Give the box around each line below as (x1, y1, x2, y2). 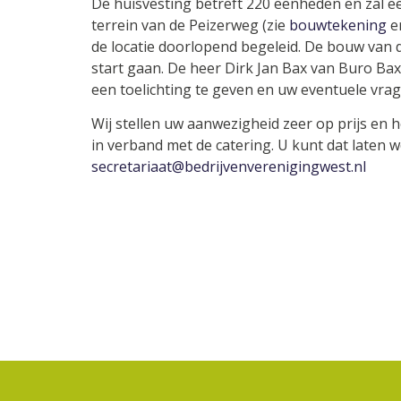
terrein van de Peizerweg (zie (91, 14, 289, 35)
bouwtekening (289, 14, 387, 35)
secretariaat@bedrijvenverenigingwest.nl (91, 157, 366, 177)
